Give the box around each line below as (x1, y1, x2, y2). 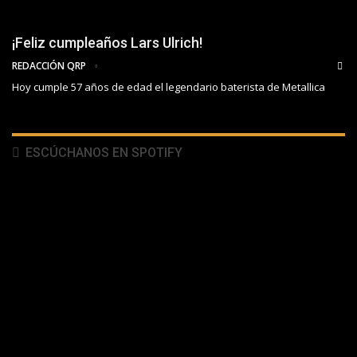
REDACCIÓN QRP (12, 59, 88, 73)
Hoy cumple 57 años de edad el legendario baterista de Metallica (12, 80, 325, 95)
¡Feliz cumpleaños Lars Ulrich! (12, 34, 202, 52)
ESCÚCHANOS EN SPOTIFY (22, 145, 182, 161)
